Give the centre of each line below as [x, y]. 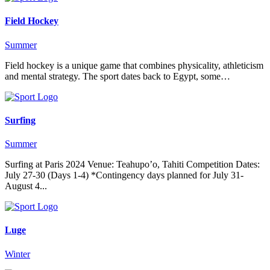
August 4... [26, 186]
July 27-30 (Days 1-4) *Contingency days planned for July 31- [124, 175]
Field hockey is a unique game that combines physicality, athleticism [134, 65]
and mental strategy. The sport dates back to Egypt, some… [118, 76]
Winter [17, 254]
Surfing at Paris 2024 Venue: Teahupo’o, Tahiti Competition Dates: [132, 165]
